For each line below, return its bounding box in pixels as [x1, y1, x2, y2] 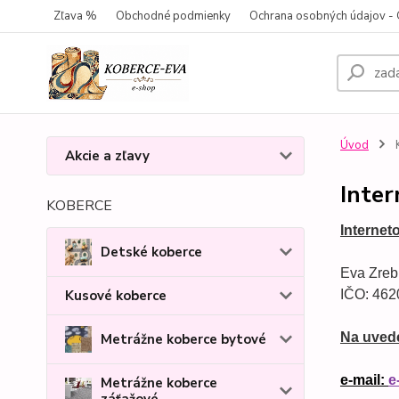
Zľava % [53, 8, 97, 24]
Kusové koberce [65, 287, 167, 305]
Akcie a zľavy [65, 147, 150, 165]
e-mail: [339, 372, 388, 387]
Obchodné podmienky [116, 8, 231, 24]
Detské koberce [101, 243, 202, 261]
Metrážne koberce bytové [101, 330, 266, 348]
